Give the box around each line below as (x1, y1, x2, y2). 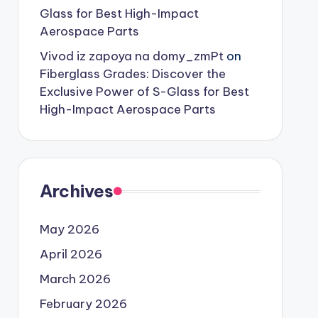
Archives (39, 180, 114, 202)
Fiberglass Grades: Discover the (39, 66, 226, 82)
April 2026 (39, 246, 102, 262)
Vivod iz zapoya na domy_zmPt (39, 48, 224, 64)
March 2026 (39, 271, 111, 287)
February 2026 (39, 296, 127, 312)
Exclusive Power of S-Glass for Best (39, 84, 249, 99)
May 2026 (39, 221, 99, 237)
